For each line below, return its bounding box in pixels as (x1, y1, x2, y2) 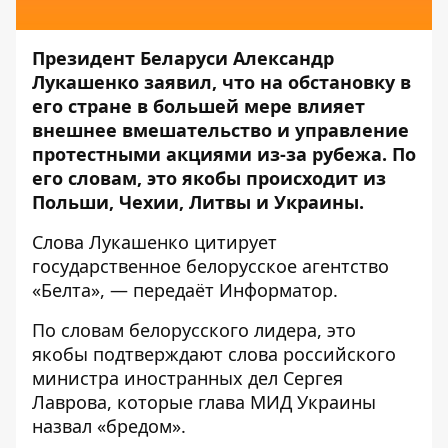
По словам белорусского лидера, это (32, 318, 356, 342)
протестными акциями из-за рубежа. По (32, 142, 416, 166)
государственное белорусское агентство (32, 254, 389, 278)
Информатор (219, 278, 333, 302)
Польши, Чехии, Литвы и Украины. (32, 190, 364, 214)
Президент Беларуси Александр (32, 46, 334, 70)
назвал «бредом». (32, 414, 186, 438)
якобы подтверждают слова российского (32, 342, 396, 366)
